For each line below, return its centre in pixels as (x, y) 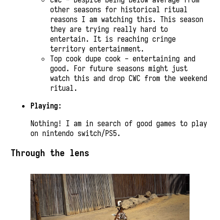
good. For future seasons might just (119, 69)
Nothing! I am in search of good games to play (119, 124)
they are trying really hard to (109, 29)
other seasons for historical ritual (119, 10)
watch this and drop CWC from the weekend (129, 78)
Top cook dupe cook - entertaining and (123, 59)
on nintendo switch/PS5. (76, 133)
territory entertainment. (97, 49)
